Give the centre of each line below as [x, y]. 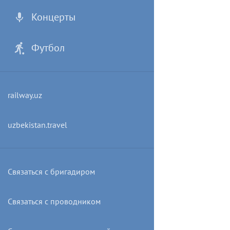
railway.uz [25, 95]
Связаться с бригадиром [51, 171]
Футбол [48, 48]
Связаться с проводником [54, 201]
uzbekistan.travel [37, 125]
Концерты [53, 17]
